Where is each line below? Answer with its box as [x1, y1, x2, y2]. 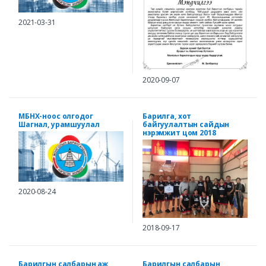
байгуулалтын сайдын [142, 119, 230, 129]
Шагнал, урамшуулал [18, 119, 100, 129]
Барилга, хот [142, 110, 192, 121]
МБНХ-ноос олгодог [18, 110, 93, 121]
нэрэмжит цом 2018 [142, 127, 216, 138]
